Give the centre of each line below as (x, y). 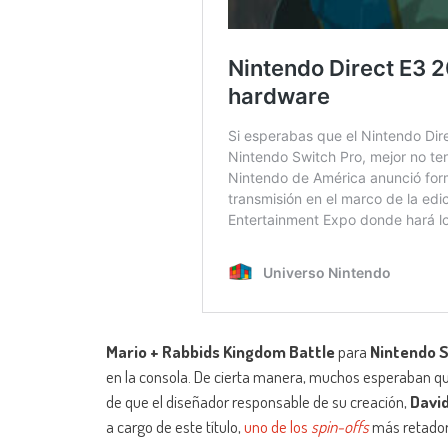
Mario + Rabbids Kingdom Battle (220, 352)
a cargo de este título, (175, 427)
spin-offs (340, 427)
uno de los (277, 427)
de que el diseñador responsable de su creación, (258, 402)
